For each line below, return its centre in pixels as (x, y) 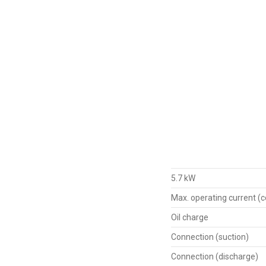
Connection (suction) (210, 237)
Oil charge (190, 217)
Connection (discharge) (215, 256)
